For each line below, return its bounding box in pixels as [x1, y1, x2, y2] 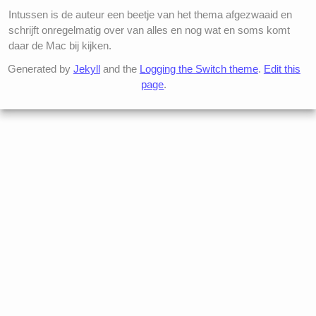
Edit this [263, 63, 300, 75]
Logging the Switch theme [139, 63, 258, 75]
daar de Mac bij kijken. [8, 39, 111, 51]
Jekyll [73, 63, 100, 75]
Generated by [7, 63, 73, 75]
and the [99, 63, 140, 75]
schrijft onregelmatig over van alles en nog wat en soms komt [8, 23, 290, 36]
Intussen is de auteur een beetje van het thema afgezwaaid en [8, 8, 292, 20]
